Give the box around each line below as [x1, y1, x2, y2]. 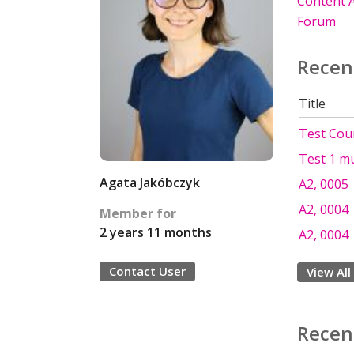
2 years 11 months [100, 224, 212, 242]
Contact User [109, 263, 186, 280]
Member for [100, 205, 176, 223]
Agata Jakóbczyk [100, 174, 200, 192]
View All [307, 264, 351, 280]
